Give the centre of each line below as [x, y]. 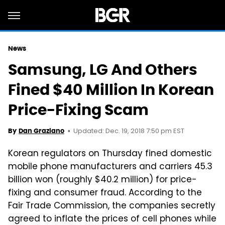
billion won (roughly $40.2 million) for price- [102, 180]
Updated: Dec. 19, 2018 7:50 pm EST [129, 131]
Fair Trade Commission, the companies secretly [112, 206]
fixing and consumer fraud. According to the [105, 193]
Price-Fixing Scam [78, 110]
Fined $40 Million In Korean [111, 90]
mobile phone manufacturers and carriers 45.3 [110, 167]
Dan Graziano [41, 131]
